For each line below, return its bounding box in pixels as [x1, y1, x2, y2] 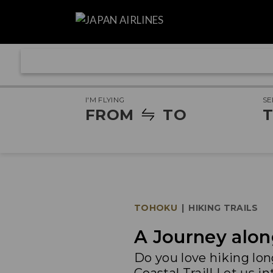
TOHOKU [134, 202, 178, 214]
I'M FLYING [85, 96, 125, 104]
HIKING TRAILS [188, 202, 258, 214]
